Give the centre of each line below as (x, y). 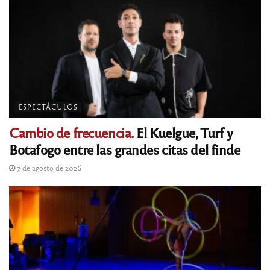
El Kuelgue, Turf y (183, 133)
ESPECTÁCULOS (48, 107)
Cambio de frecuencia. (71, 133)
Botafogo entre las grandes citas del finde (125, 149)
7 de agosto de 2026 (48, 168)
